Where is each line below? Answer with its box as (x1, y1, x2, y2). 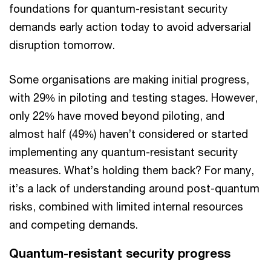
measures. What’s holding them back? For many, (9, 163, 254, 177)
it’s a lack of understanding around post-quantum (9, 181, 260, 195)
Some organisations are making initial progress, (9, 72, 249, 86)
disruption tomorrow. (9, 38, 118, 51)
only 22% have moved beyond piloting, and (9, 108, 224, 122)
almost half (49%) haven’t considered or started (9, 126, 248, 140)
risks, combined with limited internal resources (9, 199, 243, 213)
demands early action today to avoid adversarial (9, 19, 251, 33)
